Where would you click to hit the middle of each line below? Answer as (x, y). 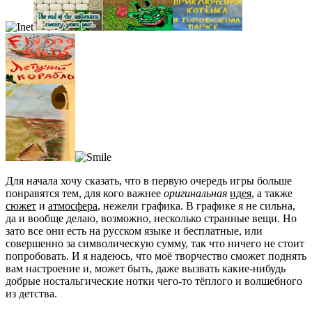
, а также (272, 193)
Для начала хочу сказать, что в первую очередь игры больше (149, 180)
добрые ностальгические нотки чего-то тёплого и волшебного (154, 281)
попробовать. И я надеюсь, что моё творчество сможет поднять (156, 256)
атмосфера (73, 205)
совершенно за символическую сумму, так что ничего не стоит (155, 243)
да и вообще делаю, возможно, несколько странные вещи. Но (151, 218)
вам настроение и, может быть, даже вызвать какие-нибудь (146, 268)
